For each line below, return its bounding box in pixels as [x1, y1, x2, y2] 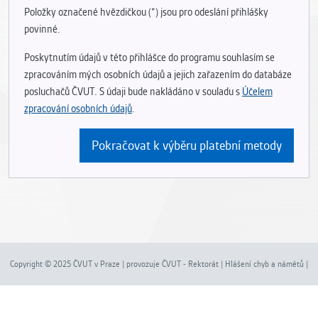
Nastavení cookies [127, 302, 191, 312]
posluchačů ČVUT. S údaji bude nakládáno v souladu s [23, 85, 242, 99]
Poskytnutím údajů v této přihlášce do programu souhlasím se [23, 51, 275, 65]
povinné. [23, 23, 60, 36]
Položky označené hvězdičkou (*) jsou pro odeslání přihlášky [23, 6, 268, 19]
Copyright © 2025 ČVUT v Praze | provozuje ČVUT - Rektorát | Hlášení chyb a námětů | [10, 259, 308, 269]
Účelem [241, 85, 273, 99]
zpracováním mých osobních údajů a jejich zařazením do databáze [23, 68, 292, 82]
